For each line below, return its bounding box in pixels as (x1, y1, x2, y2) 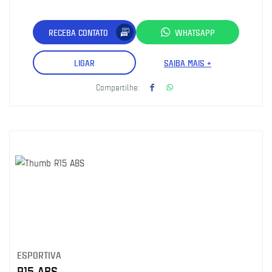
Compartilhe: (96, 81, 140, 92)
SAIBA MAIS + (164, 56, 211, 69)
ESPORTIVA (17, 248, 61, 261)
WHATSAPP (175, 26, 215, 38)
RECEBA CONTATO (49, 26, 108, 38)
